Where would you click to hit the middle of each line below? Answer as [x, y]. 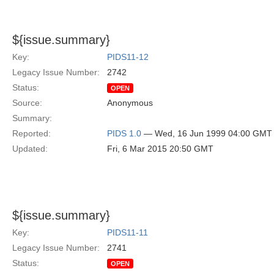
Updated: [30, 149]
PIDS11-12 [128, 57]
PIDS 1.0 [124, 133]
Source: [27, 103]
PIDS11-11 [128, 232]
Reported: [31, 133]
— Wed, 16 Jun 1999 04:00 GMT [207, 133]
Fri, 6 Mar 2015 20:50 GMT [160, 149]
